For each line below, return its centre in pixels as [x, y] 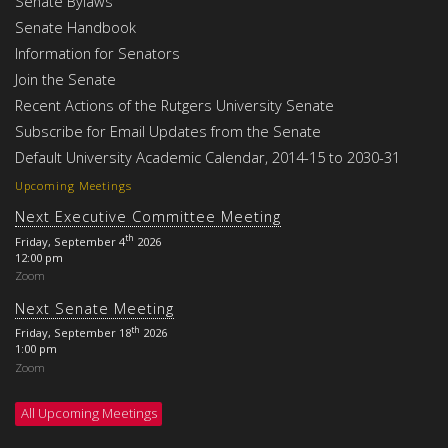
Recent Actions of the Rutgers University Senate [174, 105]
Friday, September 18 [73, 333]
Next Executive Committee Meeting [148, 216]
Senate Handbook [75, 27]
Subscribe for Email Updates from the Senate [168, 131]
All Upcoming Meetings [88, 413]
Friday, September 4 [70, 241]
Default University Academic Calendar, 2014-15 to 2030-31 [207, 157]
